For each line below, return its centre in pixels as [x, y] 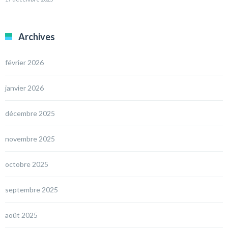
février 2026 [24, 63]
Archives [37, 37]
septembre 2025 [32, 190]
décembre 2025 [30, 113]
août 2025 [21, 215]
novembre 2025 [30, 139]
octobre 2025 [27, 164]
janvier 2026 [24, 88]
